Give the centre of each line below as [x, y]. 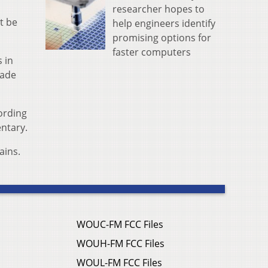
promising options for [162, 37]
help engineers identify [164, 23]
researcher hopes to [159, 9]
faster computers [152, 52]
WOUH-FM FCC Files [121, 244]
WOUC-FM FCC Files [120, 225]
